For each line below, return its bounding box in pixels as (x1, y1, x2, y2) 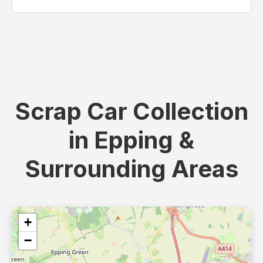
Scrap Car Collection (15, 97, 248, 126)
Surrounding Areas (25, 154, 238, 184)
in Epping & (69, 126, 194, 155)
